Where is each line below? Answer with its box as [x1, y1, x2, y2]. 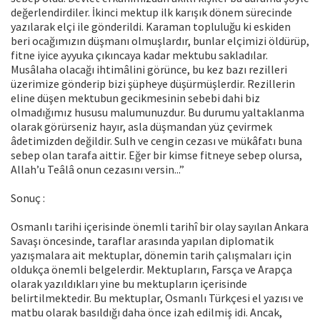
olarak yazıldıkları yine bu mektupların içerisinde [11, 276, 247, 291]
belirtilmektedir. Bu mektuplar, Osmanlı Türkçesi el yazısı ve [11, 291, 304, 306]
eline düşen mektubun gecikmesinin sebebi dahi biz [11, 91, 260, 106]
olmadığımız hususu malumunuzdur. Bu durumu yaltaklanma [11, 105, 304, 120]
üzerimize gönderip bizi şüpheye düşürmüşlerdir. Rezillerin [11, 76, 295, 91]
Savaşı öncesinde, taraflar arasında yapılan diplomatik [11, 234, 274, 249]
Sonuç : [11, 191, 45, 206]
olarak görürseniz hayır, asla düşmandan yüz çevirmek [11, 119, 272, 134]
